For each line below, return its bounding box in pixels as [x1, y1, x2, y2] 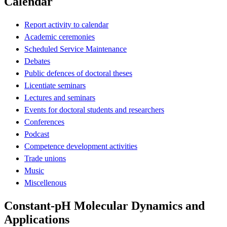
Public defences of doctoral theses [24, 68, 132, 78]
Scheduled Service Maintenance [24, 44, 127, 53]
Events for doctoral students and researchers [24, 105, 164, 114]
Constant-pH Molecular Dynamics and [4, 199, 205, 212]
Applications [4, 212, 69, 226]
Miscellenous [24, 178, 66, 187]
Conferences [24, 117, 64, 126]
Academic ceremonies [24, 32, 95, 41]
